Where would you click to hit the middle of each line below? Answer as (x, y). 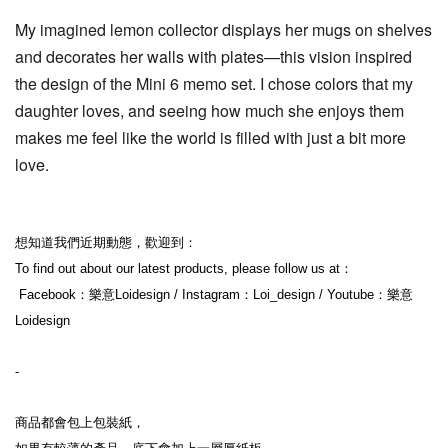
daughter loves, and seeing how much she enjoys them (209, 111)
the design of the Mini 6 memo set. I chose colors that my (214, 84)
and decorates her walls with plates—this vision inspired (213, 57)
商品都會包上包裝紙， (80, 423)
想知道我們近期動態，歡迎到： (106, 243)
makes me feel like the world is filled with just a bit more (210, 138)
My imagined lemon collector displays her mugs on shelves (223, 30)
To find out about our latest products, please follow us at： (184, 269)
